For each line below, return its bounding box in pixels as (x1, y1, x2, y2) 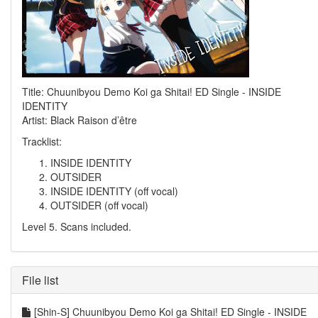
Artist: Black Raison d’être (22, 113, 137, 127)
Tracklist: (22, 134, 62, 148)
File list (22, 272, 58, 288)
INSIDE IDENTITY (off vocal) (50, 184, 178, 198)
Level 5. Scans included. (22, 219, 131, 234)
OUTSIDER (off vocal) (50, 198, 148, 212)
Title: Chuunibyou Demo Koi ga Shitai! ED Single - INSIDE (22, 84, 281, 99)
